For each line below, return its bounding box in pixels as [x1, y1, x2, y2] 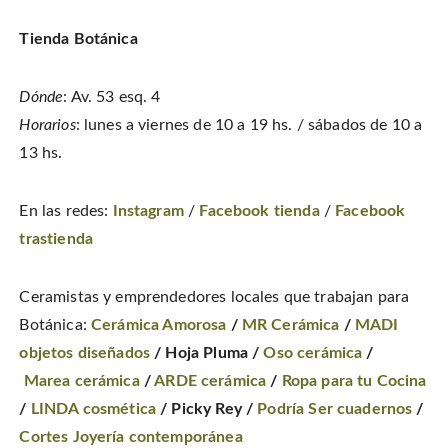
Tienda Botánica [19, 30, 138, 47]
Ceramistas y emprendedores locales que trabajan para [19, 288, 410, 305]
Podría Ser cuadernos [257, 400, 413, 417]
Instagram [112, 202, 184, 219]
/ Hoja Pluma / [150, 344, 264, 361]
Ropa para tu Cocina [281, 372, 427, 389]
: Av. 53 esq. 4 [63, 88, 161, 105]
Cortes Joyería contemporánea [19, 428, 243, 445]
